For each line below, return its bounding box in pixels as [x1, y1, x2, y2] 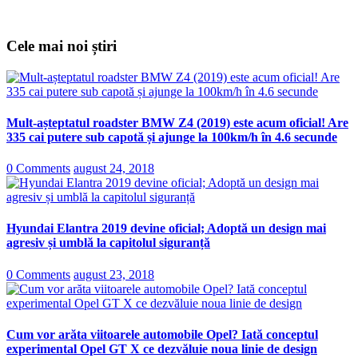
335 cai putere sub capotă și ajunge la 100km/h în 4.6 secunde [6, 129, 337, 144]
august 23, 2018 [74, 267, 154, 281]
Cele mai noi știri [6, 37, 117, 54]
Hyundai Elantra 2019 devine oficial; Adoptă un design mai [6, 221, 326, 236]
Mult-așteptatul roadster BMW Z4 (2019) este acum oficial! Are [6, 115, 348, 129]
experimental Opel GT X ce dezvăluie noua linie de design [6, 341, 317, 356]
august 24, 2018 [74, 161, 154, 176]
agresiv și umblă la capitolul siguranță [6, 236, 210, 250]
